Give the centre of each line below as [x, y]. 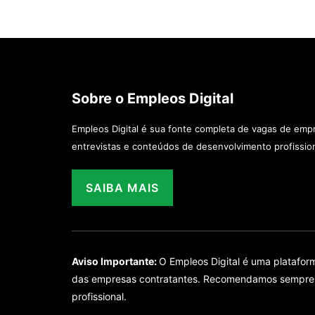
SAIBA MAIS [122, 187]
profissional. [99, 296]
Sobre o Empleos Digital [153, 99]
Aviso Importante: [115, 261]
